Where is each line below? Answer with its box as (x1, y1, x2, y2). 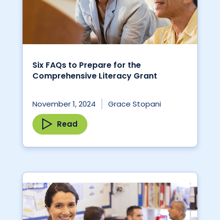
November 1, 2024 (32, 99, 96, 110)
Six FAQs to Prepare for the (32, 59, 141, 71)
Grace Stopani (108, 99, 161, 110)
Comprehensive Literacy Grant (32, 70, 157, 82)
